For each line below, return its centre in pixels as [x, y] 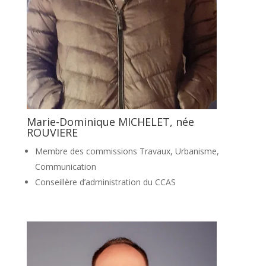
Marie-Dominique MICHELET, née [110, 121]
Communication [65, 166]
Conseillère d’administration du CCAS [105, 182]
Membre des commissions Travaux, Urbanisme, [127, 151]
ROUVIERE [52, 132]
